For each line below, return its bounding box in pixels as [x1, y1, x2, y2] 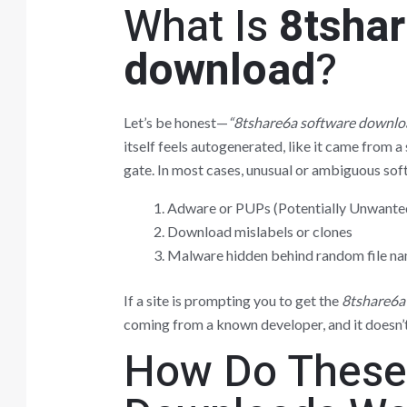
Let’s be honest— [123, 113, 228, 131]
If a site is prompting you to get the [123, 291, 342, 309]
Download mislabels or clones [166, 222, 352, 240]
